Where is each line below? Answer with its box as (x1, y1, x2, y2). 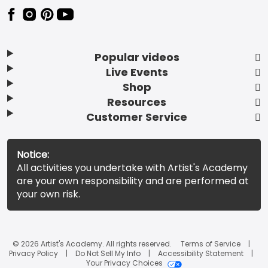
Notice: (17, 148, 49, 162)
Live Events (105, 65, 168, 80)
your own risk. (17, 187, 80, 202)
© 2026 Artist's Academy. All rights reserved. (12, 239, 172, 249)
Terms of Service (180, 239, 240, 249)
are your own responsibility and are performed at (17, 174, 249, 188)
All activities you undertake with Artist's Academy (17, 161, 248, 175)
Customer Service (86, 109, 188, 125)
